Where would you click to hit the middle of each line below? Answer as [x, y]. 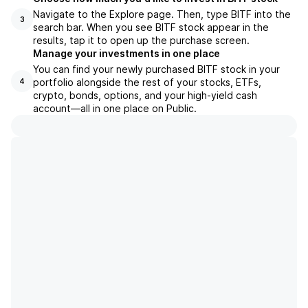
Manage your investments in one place [126, 53]
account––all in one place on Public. [115, 108]
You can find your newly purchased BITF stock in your [156, 69]
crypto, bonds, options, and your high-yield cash [145, 95]
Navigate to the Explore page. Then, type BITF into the [162, 14]
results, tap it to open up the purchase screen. [141, 40]
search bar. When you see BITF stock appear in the [151, 27]
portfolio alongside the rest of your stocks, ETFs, [147, 82]
